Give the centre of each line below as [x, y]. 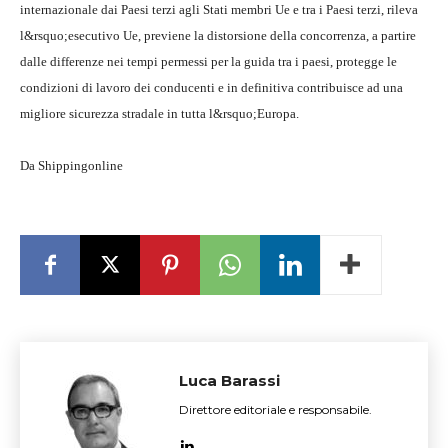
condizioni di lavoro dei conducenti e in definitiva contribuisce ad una [211, 87]
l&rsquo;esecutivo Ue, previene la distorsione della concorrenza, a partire [218, 35]
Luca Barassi [229, 380]
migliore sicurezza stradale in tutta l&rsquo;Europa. [159, 113]
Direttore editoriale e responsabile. [275, 409]
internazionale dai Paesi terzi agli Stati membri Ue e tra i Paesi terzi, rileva [219, 9]
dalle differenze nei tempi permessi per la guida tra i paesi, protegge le [208, 61]
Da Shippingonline [71, 165]
